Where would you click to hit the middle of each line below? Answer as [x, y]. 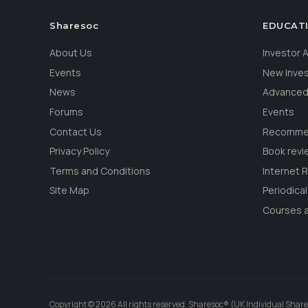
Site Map [69, 190]
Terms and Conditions [100, 170]
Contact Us [76, 131]
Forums [66, 112]
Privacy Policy [79, 151]
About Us [71, 53]
